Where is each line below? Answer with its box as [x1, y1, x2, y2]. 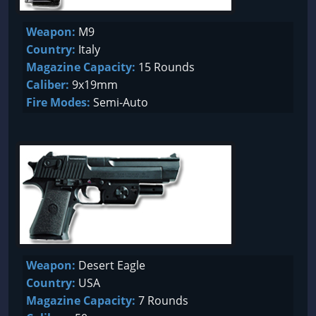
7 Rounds [135, 293, 188, 308]
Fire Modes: [26, 95, 90, 110]
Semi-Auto [90, 95, 148, 110]
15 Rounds [135, 59, 195, 75]
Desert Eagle [75, 257, 145, 273]
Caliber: [26, 77, 69, 92]
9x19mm [69, 77, 118, 92]
